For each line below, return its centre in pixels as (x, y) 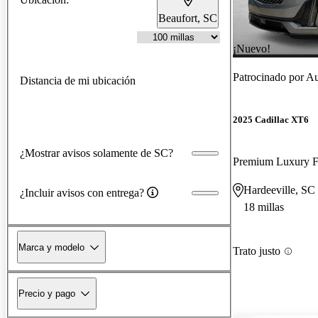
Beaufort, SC (188, 18)
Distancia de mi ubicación (78, 80)
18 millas (264, 207)
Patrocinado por (269, 77)
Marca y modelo (51, 247)
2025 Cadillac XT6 (271, 120)
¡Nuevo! (252, 48)
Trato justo (257, 251)
